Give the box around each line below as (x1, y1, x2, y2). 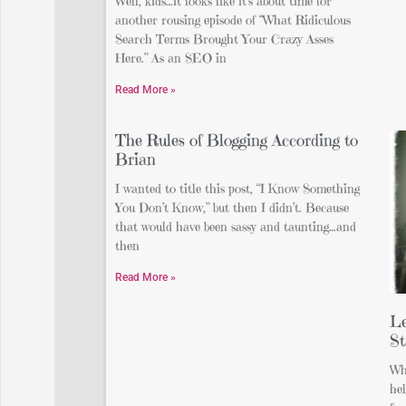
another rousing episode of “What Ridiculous (115, 11, 351, 28)
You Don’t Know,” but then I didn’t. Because (115, 198, 349, 216)
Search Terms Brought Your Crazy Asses (115, 30, 333, 47)
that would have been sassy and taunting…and (115, 217, 356, 235)
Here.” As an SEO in (115, 49, 227, 66)
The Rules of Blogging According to (115, 129, 358, 150)
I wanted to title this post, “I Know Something (115, 179, 360, 197)
